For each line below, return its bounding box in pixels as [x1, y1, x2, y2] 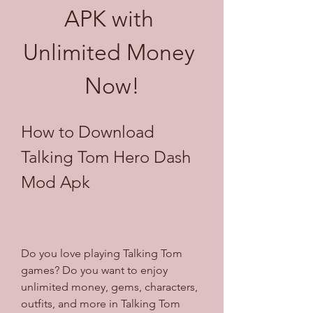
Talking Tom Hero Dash [21, 146, 191, 167]
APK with [64, 5, 154, 32]
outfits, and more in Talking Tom [21, 296, 180, 310]
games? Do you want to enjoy [21, 263, 168, 277]
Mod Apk [21, 171, 90, 192]
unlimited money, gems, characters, [21, 279, 198, 293]
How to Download [21, 121, 154, 142]
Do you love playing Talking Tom [21, 246, 182, 260]
